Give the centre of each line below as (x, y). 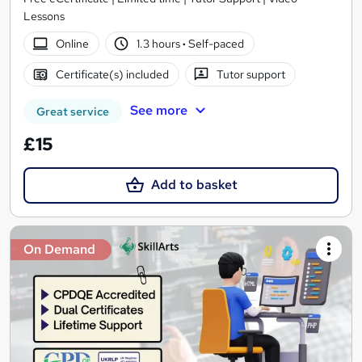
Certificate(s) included (112, 75)
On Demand (59, 249)
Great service (73, 112)
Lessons (44, 17)
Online (72, 44)
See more (158, 111)
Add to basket (194, 185)
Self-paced (215, 44)
